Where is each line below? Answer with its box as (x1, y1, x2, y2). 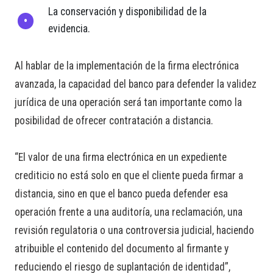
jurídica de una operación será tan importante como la (15, 96, 242, 109)
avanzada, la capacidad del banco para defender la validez (15, 78, 257, 91)
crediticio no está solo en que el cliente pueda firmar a (15, 169, 243, 182)
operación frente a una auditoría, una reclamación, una (15, 206, 243, 219)
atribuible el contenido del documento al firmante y (15, 243, 229, 255)
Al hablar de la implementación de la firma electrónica (15, 60, 239, 73)
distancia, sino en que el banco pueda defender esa (15, 188, 228, 200)
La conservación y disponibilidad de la (48, 5, 207, 18)
